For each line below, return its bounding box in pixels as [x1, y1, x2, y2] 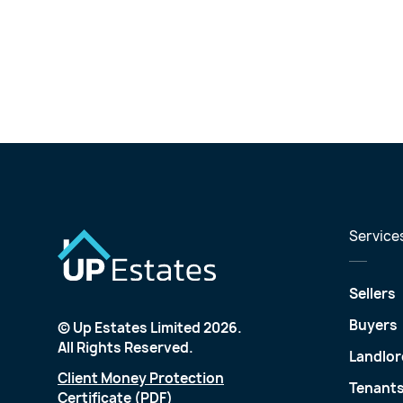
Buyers [348, 316, 398, 336]
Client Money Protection [58, 368, 224, 388]
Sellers [348, 284, 396, 304]
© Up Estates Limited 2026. [58, 318, 242, 337]
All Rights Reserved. [58, 337, 193, 357]
